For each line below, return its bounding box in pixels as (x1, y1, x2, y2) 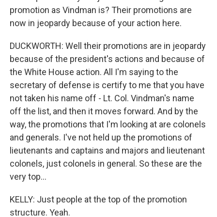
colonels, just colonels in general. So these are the (10, 158, 202, 169)
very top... (10, 171, 46, 182)
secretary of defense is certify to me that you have (10, 80, 204, 90)
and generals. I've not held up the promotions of (10, 132, 192, 142)
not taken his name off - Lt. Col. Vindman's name (10, 93, 194, 103)
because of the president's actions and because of (10, 54, 205, 64)
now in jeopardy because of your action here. (10, 18, 182, 28)
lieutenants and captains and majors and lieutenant (10, 145, 205, 155)
